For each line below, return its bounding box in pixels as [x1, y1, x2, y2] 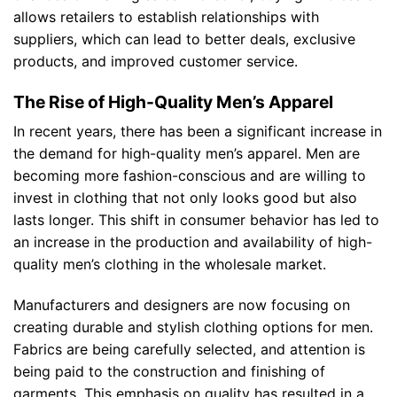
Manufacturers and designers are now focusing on [13, 296, 350, 315]
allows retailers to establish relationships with [13, 7, 319, 26]
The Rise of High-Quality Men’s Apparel [13, 90, 333, 113]
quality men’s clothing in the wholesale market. [13, 255, 326, 274]
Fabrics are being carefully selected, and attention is [13, 340, 365, 359]
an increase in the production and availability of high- [13, 233, 372, 252]
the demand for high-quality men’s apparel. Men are [13, 144, 360, 163]
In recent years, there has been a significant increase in [13, 122, 382, 141]
